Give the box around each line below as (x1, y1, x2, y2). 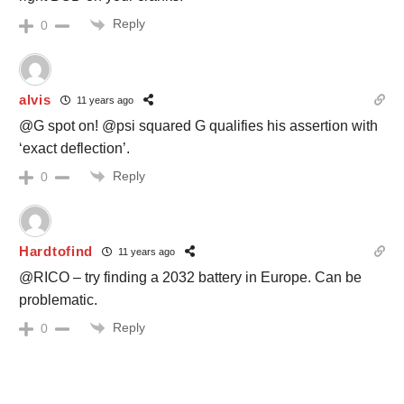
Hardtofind (19, 243, 93, 260)
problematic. (19, 291, 97, 308)
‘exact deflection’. (19, 140, 130, 156)
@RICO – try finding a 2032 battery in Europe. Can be (19, 269, 362, 285)
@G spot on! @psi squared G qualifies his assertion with (19, 117, 378, 133)
